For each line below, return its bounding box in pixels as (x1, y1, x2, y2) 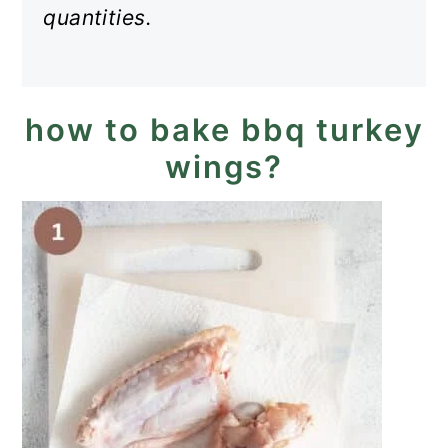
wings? (165, 148, 283, 185)
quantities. (43, 5, 153, 30)
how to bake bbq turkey (24, 111, 424, 148)
